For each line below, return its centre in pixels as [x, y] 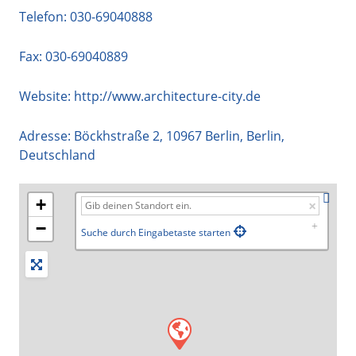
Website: [46, 96]
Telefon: [44, 16]
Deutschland [57, 155]
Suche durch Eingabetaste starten [156, 232]
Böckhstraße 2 [117, 135]
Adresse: [46, 135]
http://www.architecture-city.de [167, 96]
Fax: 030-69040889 [74, 56]
